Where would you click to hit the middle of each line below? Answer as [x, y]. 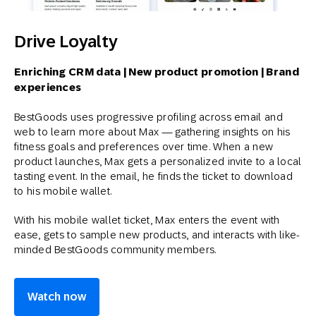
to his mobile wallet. [63, 190]
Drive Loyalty [66, 41]
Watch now [57, 296]
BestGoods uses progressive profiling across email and [148, 116]
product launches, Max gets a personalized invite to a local [158, 161]
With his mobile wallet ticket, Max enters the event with [147, 219]
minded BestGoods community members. [115, 249]
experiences [48, 87]
